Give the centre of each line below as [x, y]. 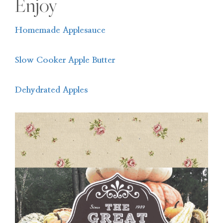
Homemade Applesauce [60, 30]
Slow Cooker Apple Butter [65, 60]
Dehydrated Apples [51, 90]
